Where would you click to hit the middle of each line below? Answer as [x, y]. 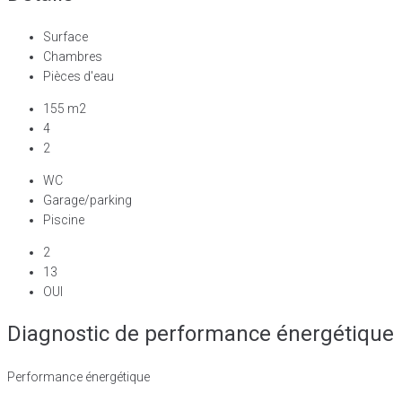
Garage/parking [87, 200]
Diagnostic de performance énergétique [201, 333]
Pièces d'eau [79, 76]
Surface [66, 36]
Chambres [73, 56]
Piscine [64, 219]
